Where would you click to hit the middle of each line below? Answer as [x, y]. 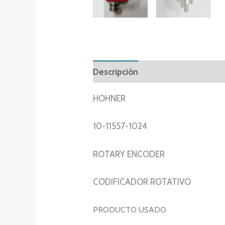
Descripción [116, 72]
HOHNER [109, 99]
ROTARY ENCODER [129, 154]
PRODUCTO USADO [130, 210]
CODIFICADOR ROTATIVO [142, 182]
